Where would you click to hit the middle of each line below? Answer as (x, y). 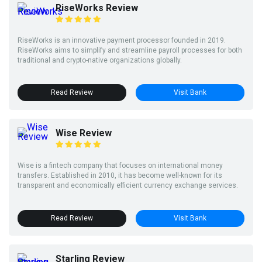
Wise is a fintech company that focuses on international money (120, 166)
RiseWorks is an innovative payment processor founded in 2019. (122, 40)
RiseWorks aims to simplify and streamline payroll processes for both (130, 50)
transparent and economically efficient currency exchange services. (128, 186)
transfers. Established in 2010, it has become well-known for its (120, 176)
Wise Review (84, 133)
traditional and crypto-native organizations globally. (100, 60)
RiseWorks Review (97, 8)
